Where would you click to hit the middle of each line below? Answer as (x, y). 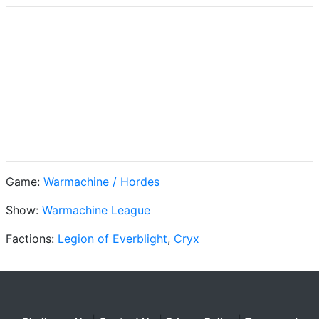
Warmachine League (96, 210)
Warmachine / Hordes (101, 181)
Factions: (32, 238)
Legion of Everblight (113, 238)
